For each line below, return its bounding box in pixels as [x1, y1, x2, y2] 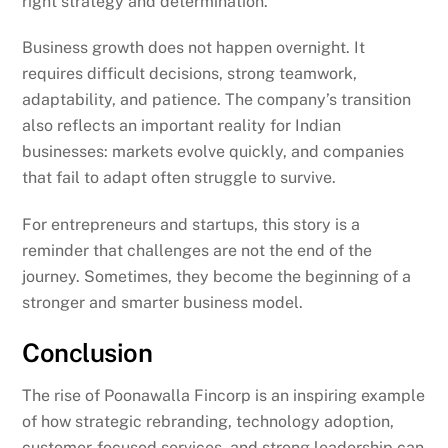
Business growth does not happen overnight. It [22, 38, 366, 58]
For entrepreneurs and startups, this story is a [22, 215, 361, 235]
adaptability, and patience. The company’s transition [22, 90, 412, 110]
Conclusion [22, 337, 153, 368]
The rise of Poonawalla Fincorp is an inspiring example [22, 385, 426, 405]
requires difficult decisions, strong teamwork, [22, 64, 358, 84]
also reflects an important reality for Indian [22, 116, 342, 136]
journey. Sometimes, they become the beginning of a [22, 267, 412, 287]
